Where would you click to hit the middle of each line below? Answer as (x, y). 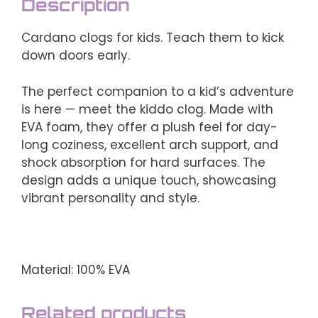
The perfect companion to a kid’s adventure (158, 91)
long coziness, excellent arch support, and (150, 144)
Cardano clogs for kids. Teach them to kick (153, 38)
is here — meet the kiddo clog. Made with (147, 109)
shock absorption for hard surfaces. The (143, 162)
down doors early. (76, 55)
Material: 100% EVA (76, 269)
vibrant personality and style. (110, 198)
